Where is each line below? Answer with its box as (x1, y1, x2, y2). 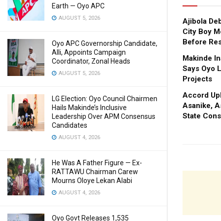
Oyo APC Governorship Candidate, (52, 39, 157, 47)
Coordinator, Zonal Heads (52, 57, 130, 65)
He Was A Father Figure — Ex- (52, 159, 142, 167)
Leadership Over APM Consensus (52, 112, 155, 120)
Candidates (52, 121, 87, 129)
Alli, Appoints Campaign (52, 48, 126, 56)
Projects (183, 74, 212, 84)
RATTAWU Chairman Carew (52, 168, 138, 176)
